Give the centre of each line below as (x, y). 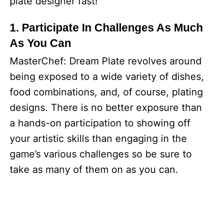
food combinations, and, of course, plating (106, 92)
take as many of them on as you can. (94, 170)
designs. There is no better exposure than (106, 108)
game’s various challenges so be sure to (101, 154)
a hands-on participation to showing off (100, 123)
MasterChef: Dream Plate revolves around (106, 61)
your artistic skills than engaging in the (98, 139)
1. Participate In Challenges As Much (106, 28)
